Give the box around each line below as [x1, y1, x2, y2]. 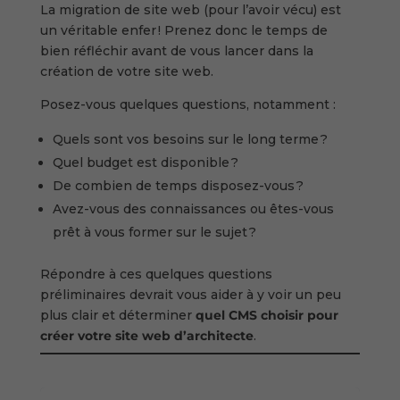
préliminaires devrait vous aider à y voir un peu [39, 286, 341, 303]
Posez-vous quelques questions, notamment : [39, 96, 339, 112]
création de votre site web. [39, 62, 217, 79]
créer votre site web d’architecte [39, 327, 254, 344]
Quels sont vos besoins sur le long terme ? [52, 130, 331, 147]
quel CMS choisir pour [195, 306, 338, 323]
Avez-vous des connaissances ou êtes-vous [52, 200, 334, 217]
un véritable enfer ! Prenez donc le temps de [39, 21, 328, 38]
